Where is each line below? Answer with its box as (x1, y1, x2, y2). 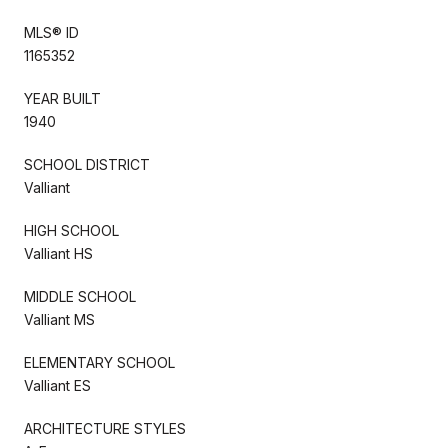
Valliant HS (24, 244, 93, 262)
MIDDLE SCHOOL (24, 287, 136, 305)
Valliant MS (24, 310, 95, 328)
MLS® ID (24, 23, 79, 41)
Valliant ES (24, 376, 91, 394)
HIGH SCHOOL (24, 221, 119, 239)
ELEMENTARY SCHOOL (24, 353, 175, 371)
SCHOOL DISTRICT (24, 155, 150, 173)
